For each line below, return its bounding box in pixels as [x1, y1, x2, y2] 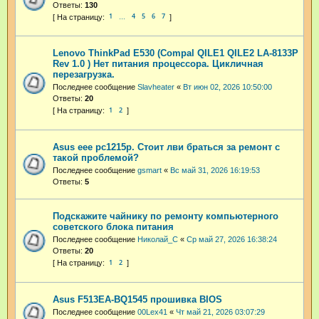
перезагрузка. [53, 69, 115, 80]
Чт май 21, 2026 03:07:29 [176, 307, 265, 316]
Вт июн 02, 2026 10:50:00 [183, 83, 272, 92]
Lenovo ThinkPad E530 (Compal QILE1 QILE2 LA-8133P [53, 48, 298, 59]
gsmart [137, 166, 162, 175]
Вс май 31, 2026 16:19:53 [170, 166, 260, 175]
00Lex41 [137, 307, 167, 316]
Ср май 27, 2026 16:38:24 [187, 235, 277, 244]
